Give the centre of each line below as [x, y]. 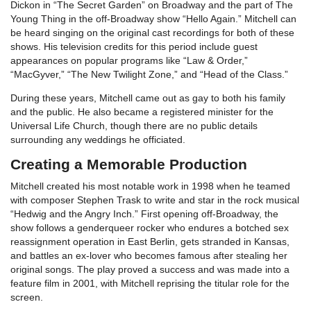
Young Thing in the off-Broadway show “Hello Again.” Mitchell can [153, 18]
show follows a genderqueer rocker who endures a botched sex [150, 227]
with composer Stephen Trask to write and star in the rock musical [155, 200]
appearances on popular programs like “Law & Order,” [129, 60]
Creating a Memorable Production [129, 164]
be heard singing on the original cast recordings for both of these [152, 32]
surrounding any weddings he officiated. [98, 139]
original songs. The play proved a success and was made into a [150, 269]
